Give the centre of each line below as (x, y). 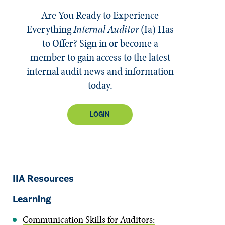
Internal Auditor (106, 29)
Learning (32, 199)
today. (100, 85)
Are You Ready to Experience (100, 15)
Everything (50, 29)
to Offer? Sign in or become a (100, 43)
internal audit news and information (100, 71)
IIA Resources (43, 179)
